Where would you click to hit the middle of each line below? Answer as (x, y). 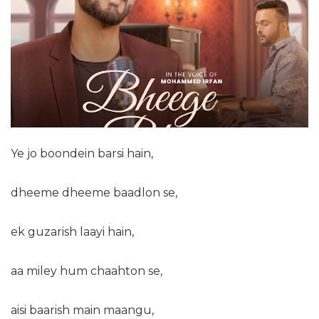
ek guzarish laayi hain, (72, 232)
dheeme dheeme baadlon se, (94, 193)
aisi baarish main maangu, (82, 310)
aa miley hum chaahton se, (87, 271)
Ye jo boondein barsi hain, (82, 153)
